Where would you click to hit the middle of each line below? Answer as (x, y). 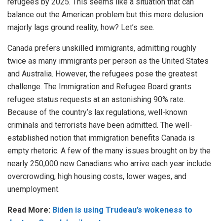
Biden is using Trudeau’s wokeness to (122, 210)
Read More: (30, 210)
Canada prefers (34, 48)
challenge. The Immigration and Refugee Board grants (99, 86)
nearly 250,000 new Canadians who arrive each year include (109, 163)
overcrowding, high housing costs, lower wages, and (97, 176)
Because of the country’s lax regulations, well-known (97, 112)
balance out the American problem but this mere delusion (105, 14)
